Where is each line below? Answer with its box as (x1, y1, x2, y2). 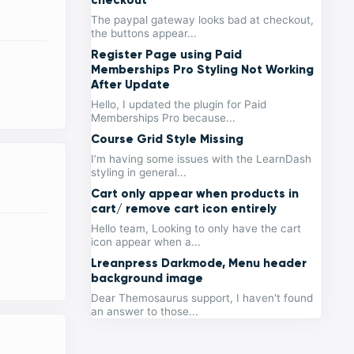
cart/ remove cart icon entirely (91, 201, 277, 217)
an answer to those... (91, 305, 199, 318)
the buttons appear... (91, 27, 198, 40)
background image (91, 270, 204, 286)
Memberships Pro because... (91, 111, 236, 125)
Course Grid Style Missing (91, 131, 244, 147)
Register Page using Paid (91, 47, 243, 62)
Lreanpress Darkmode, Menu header (91, 255, 307, 271)
